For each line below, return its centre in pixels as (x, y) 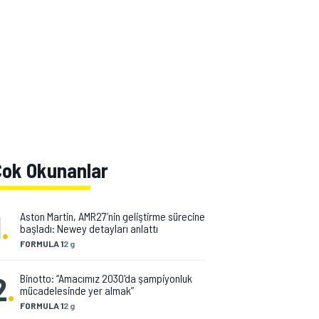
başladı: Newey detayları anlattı (89, 228)
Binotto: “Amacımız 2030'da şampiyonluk (106, 278)
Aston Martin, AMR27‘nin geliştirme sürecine (113, 216)
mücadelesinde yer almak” (77, 290)
